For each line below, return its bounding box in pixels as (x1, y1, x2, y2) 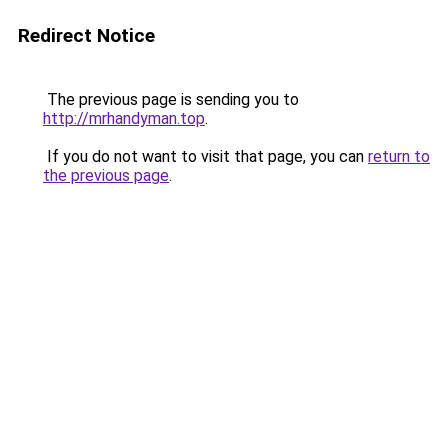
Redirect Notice (18, 24, 155, 47)
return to (368, 147, 430, 166)
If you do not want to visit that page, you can (43, 147, 368, 166)
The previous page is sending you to (43, 90, 299, 109)
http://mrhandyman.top (43, 109, 205, 128)
